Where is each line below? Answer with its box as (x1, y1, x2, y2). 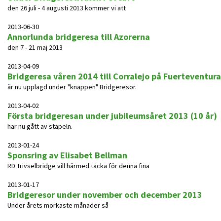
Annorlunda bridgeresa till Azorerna (7, 31, 150, 42)
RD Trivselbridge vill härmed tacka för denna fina (7, 161, 149, 170)
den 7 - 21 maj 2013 (7, 43, 63, 52)
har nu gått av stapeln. (7, 122, 73, 131)
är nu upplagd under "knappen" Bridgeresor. (7, 82, 137, 91)
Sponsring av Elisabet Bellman (7, 149, 127, 161)
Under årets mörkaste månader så (7, 201, 109, 210)
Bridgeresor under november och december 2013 (7, 189, 202, 200)
